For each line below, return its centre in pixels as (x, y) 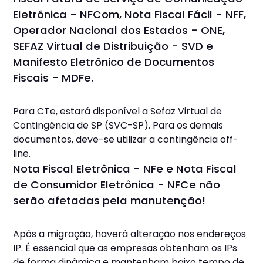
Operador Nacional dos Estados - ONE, (119, 31)
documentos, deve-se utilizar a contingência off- (126, 140)
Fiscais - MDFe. (53, 78)
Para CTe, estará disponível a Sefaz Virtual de (118, 112)
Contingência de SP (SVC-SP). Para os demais (118, 126)
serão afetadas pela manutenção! (109, 201)
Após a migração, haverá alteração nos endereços (130, 234)
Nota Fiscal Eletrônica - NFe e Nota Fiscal (125, 169)
